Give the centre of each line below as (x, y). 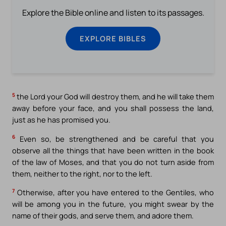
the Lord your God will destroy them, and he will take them (115, 96)
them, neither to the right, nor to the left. (82, 173)
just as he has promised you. (61, 119)
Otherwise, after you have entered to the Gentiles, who (114, 192)
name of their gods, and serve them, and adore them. (103, 216)
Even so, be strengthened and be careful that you (115, 138)
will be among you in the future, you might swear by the (113, 204)
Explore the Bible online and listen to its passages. (113, 13)
